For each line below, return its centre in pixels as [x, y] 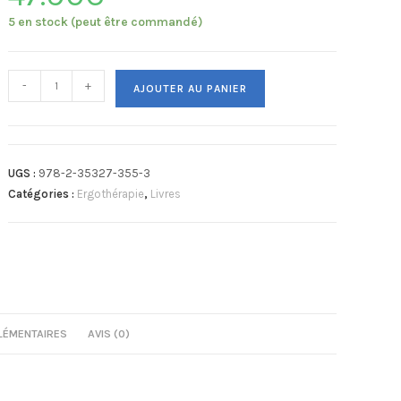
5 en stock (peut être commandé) [106, 22]
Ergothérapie [111, 194]
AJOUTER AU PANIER [191, 89]
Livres [166, 194]
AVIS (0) [108, 334]
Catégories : [43, 194]
